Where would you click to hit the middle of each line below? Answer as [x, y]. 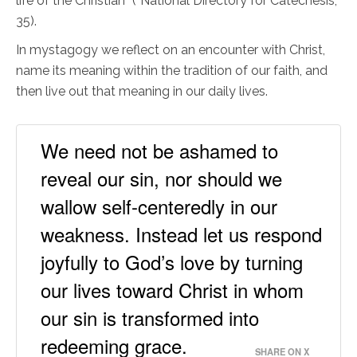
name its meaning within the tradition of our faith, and [172, 70]
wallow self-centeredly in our [159, 206]
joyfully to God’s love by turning [172, 261]
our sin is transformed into [150, 317]
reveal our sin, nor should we [161, 178]
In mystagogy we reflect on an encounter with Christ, [171, 49]
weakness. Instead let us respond [181, 233]
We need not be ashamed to [159, 150]
